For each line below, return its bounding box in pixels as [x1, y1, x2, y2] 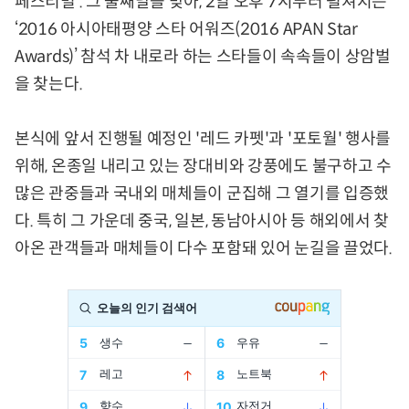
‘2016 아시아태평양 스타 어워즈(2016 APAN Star [15, 19, 358, 40]
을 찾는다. [15, 74, 83, 95]
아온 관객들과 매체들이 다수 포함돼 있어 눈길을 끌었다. [15, 238, 393, 259]
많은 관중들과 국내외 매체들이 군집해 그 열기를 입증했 [15, 184, 390, 204]
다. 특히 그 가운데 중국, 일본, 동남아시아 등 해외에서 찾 [15, 211, 389, 232]
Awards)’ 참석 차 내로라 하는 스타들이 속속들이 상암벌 [15, 47, 391, 68]
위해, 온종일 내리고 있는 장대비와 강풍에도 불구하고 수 [15, 156, 392, 177]
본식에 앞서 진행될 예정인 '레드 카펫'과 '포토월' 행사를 [15, 129, 392, 150]
